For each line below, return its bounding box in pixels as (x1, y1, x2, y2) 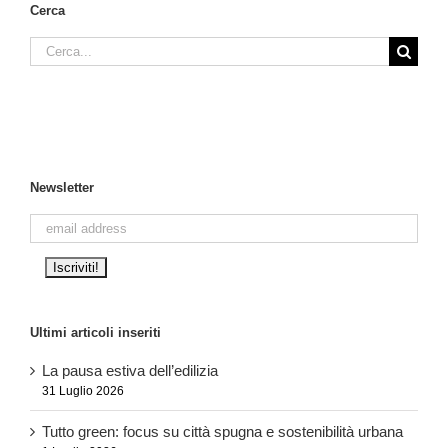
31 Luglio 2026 (42, 383, 124, 398)
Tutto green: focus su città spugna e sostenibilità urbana (42, 422, 403, 440)
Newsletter (30, 180, 94, 196)
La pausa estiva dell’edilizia (42, 361, 218, 379)
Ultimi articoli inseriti (30, 325, 161, 341)
